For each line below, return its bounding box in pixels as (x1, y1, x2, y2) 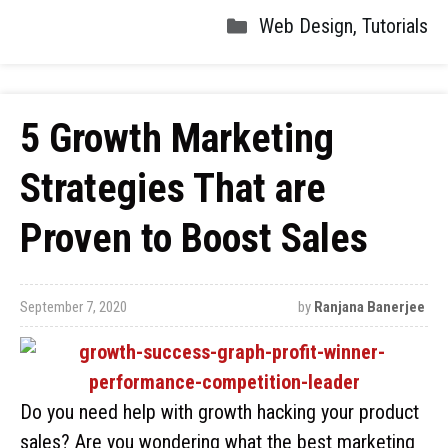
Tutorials (362, 14, 428, 38)
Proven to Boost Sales (20, 215, 368, 262)
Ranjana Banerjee (313, 298, 425, 316)
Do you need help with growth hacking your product (20, 400, 419, 424)
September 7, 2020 (20, 298, 127, 316)
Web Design (259, 14, 353, 38)
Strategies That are (20, 165, 326, 212)
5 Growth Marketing (20, 115, 334, 162)
